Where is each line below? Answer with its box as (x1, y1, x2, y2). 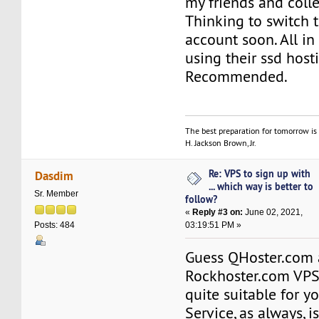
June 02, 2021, (243, 206, 303, 217)
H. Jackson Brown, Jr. (185, 137, 257, 148)
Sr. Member (34, 189, 79, 199)
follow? (185, 192, 218, 206)
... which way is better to (209, 179, 314, 193)
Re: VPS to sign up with (209, 166, 311, 180)
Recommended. (185, 67, 288, 87)
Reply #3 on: (192, 206, 244, 217)
